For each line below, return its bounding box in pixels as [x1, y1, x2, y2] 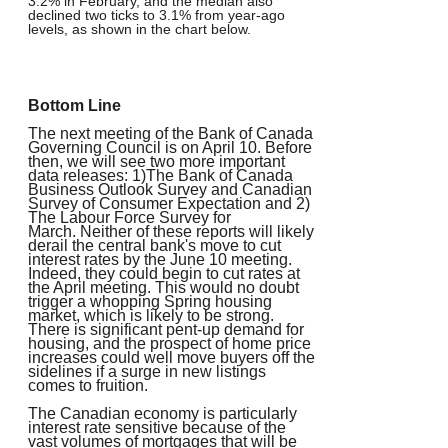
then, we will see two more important [28, 153, 285, 171]
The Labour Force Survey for [28, 209, 231, 227]
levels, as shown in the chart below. [28, 21, 251, 38]
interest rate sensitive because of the [28, 419, 286, 437]
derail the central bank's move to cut [28, 237, 281, 255]
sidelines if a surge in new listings [28, 363, 266, 381]
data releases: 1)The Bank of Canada [28, 167, 293, 185]
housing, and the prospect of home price [28, 335, 311, 353]
